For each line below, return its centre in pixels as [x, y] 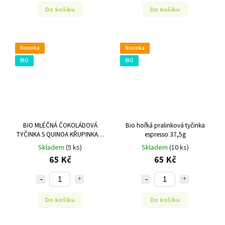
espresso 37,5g [165, 134]
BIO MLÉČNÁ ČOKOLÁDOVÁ [60, 125]
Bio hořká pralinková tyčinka [165, 125]
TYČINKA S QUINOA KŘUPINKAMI [60, 134]
